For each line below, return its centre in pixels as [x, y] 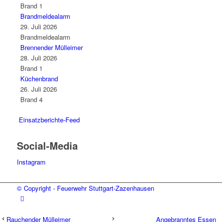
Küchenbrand [39, 79]
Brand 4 [31, 100]
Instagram [31, 162]
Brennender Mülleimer [51, 48]
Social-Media [47, 146]
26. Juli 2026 [38, 89]
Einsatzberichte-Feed [49, 120]
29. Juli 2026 [38, 27]
